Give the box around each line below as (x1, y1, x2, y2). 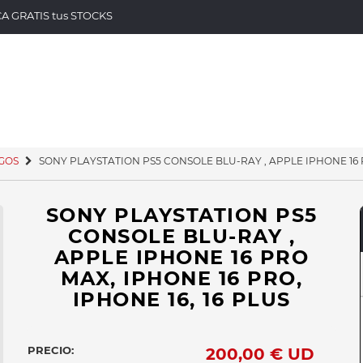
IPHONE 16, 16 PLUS (72, 288, 291, 311)
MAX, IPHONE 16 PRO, (60, 267, 303, 290)
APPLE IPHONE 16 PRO (53, 246, 310, 269)
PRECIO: (28, 344, 74, 357)
